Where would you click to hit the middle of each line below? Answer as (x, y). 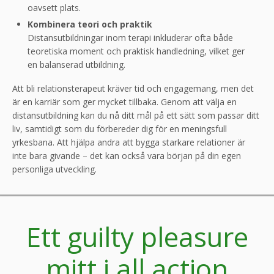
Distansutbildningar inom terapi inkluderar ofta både (130, 37)
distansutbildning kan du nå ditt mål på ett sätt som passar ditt (136, 115)
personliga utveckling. (54, 169)
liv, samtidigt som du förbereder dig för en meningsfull (120, 128)
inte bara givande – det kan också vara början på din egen (127, 155)
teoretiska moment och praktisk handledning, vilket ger (136, 51)
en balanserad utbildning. (76, 64)
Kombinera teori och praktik (90, 24)
